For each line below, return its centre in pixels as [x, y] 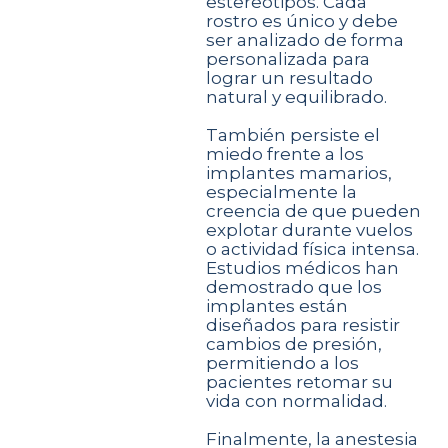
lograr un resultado [290, 77]
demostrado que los [294, 286]
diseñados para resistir [303, 324]
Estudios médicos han [303, 267]
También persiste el [293, 134]
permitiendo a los [283, 362]
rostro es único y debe [302, 20]
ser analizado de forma [305, 39]
